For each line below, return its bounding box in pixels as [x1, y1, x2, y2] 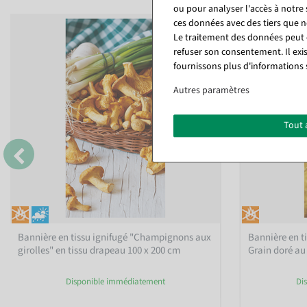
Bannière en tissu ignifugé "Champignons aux [18, 230, 212, 245]
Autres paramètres [173, 84, 249, 98]
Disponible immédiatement [65, 275, 165, 288]
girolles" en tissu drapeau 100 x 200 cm [18, 243, 181, 258]
